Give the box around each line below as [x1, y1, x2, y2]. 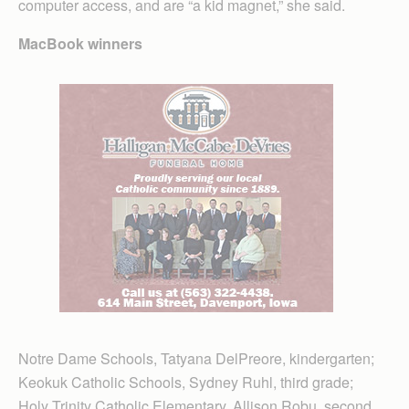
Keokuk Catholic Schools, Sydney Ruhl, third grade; [18, 372, 353, 393]
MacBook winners [18, 33, 142, 54]
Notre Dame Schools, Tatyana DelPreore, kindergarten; [18, 348, 374, 369]
